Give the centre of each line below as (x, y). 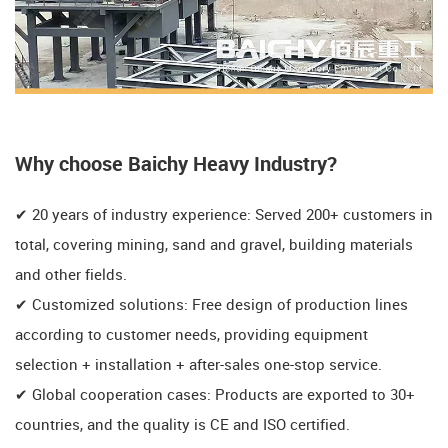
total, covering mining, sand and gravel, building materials (214, 245)
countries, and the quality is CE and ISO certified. (182, 425)
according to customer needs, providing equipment (191, 335)
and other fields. (71, 275)
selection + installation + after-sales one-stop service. (198, 365)
